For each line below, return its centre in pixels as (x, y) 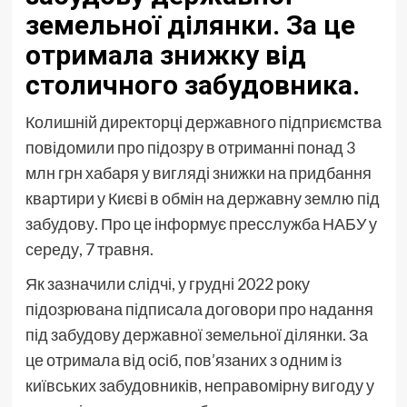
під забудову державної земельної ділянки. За (196, 335)
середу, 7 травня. (89, 249)
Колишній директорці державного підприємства (203, 122)
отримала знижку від (165, 55)
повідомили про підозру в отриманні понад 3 (190, 148)
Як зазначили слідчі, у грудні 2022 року (167, 284)
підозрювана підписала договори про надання (199, 309)
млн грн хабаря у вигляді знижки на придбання (198, 173)
